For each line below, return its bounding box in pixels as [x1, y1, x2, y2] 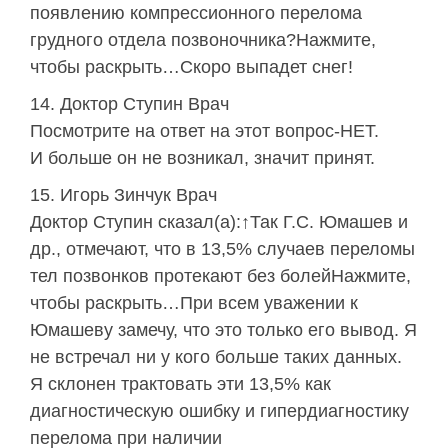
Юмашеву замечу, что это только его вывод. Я [30, 320, 417, 341]
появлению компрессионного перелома [30, 3, 362, 24]
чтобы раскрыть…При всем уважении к [30, 293, 358, 314]
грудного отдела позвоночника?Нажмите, [30, 30, 376, 51]
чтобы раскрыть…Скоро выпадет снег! [30, 57, 353, 78]
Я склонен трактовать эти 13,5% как [30, 374, 331, 395]
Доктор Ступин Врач [60, 94, 229, 115]
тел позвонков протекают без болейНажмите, [30, 266, 411, 287]
